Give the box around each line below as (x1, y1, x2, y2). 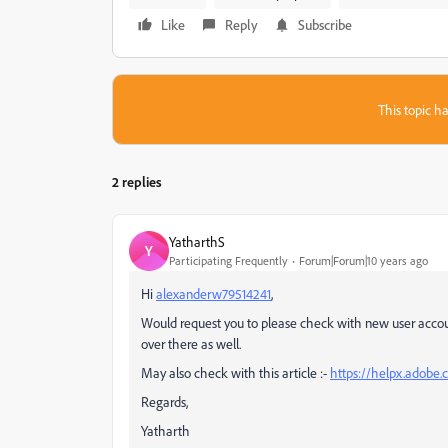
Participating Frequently (169, 253, 288, 269)
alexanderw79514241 (156, 284, 271, 302)
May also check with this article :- (141, 363, 330, 381)
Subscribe (298, 15, 352, 33)
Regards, (141, 392, 188, 410)
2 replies (112, 172, 162, 190)
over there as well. (141, 334, 241, 352)
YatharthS (169, 233, 225, 251)
